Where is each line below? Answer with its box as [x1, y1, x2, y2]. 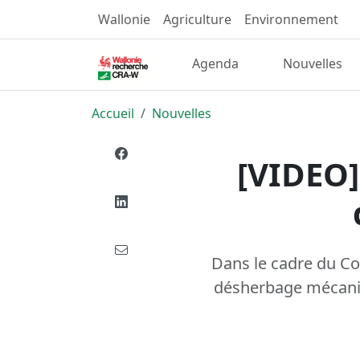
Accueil [92, 104, 134, 122]
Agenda [192, 55, 239, 73]
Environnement [244, 10, 338, 28]
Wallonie [98, 10, 150, 28]
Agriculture [163, 10, 231, 28]
